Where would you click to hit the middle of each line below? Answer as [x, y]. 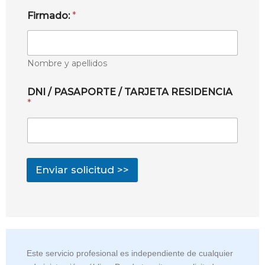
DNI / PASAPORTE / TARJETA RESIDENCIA [130, 92]
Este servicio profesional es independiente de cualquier [130, 253]
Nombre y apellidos [67, 63]
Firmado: [50, 15]
